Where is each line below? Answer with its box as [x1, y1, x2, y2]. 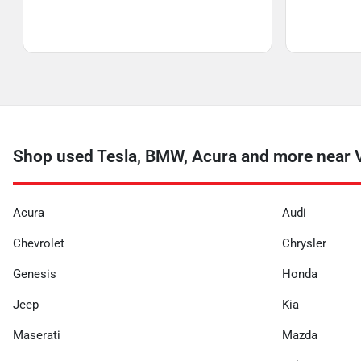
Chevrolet [13, 236, 64, 251]
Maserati [13, 328, 60, 342]
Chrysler [282, 236, 326, 251]
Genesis [13, 267, 56, 281]
